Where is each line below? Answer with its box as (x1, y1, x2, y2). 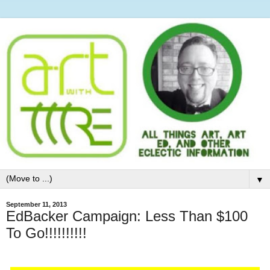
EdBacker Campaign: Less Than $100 (6, 207, 248, 224)
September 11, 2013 (6, 200, 67, 208)
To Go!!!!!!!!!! (6, 224, 87, 241)
